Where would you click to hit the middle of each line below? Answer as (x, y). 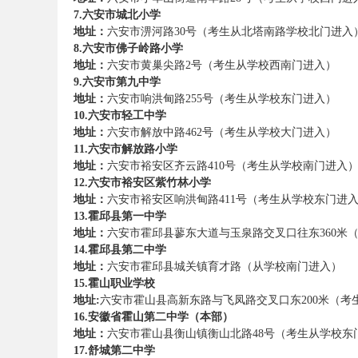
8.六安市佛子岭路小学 (128, 48)
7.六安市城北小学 (117, 15)
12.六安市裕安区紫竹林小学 (142, 183)
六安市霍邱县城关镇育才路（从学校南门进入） (225, 267)
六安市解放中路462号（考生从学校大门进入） (222, 132)
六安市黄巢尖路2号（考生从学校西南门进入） (222, 65)
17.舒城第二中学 (114, 350)
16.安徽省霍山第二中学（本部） (153, 317)
